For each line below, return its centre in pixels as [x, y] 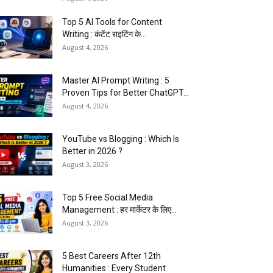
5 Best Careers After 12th [112, 256]
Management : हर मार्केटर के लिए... [119, 210]
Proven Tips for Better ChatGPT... [126, 93]
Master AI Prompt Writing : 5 [116, 81]
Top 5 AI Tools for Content [112, 22]
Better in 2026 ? [92, 151]
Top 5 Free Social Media [108, 198]
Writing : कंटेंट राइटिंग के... [104, 34]
